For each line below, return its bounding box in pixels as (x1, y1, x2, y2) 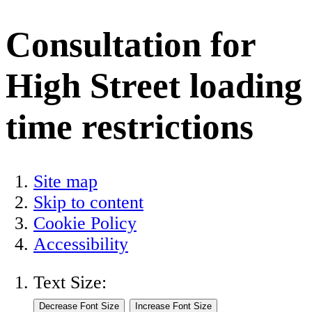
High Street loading (6, 65, 302, 106)
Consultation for (6, 24, 256, 65)
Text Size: (33, 272, 107, 293)
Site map (33, 171, 97, 192)
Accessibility (33, 233, 128, 254)
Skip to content (33, 192, 143, 212)
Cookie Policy (33, 212, 136, 233)
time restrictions (6, 107, 253, 147)
